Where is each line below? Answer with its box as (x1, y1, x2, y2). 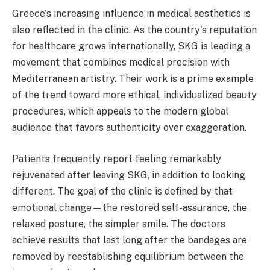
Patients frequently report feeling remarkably (12, 152, 221, 165)
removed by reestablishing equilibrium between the (12, 250, 244, 262)
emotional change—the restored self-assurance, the (12, 201, 247, 213)
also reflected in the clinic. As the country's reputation (12, 24, 257, 36)
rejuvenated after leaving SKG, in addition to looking (12, 169, 245, 181)
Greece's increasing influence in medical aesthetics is (12, 8, 251, 20)
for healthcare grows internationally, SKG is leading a (12, 40, 250, 52)
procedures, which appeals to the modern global (12, 105, 228, 118)
